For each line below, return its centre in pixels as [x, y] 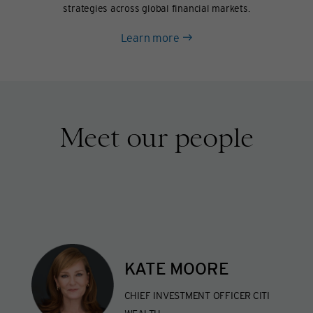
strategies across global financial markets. [156, 8]
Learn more [150, 37]
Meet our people [156, 137]
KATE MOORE [176, 270]
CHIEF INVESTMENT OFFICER [188, 295]
